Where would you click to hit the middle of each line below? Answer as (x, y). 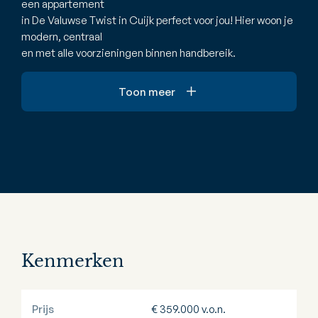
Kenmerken (73, 261)
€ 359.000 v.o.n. (189, 309)
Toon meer (147, 92)
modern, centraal (62, 37)
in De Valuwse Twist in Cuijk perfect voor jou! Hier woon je (157, 20)
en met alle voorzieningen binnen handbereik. (128, 53)
